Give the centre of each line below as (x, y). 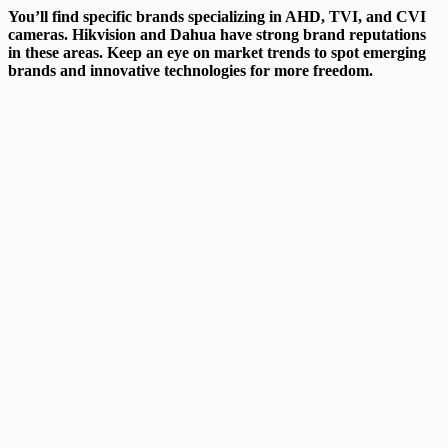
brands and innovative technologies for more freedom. (190, 71)
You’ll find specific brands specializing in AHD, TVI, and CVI (217, 17)
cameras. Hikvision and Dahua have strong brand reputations (217, 35)
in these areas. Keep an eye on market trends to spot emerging (217, 53)
